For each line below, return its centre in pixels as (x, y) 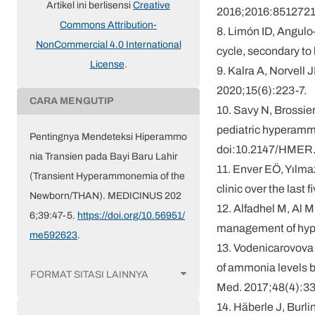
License (107, 65)
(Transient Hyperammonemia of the (107, 176)
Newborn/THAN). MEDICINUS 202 (105, 196)
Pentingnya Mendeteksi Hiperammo (108, 137)
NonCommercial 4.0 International (108, 45)
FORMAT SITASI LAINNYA (89, 274)
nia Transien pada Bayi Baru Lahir (104, 157)
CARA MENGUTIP (72, 101)
